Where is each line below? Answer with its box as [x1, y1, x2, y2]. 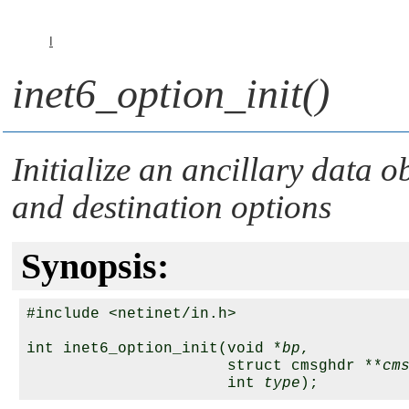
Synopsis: [21, 246, 169, 287]
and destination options [12, 188, 331, 225]
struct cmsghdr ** [26, 358, 383, 374]
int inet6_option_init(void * [26, 341, 282, 357]
